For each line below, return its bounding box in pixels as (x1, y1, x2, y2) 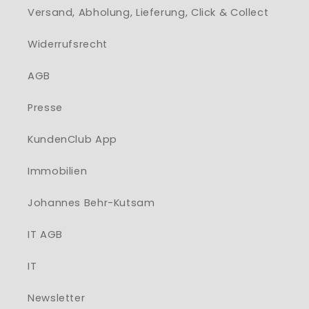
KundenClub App (28, 132, 117, 146)
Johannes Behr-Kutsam (28, 195, 155, 210)
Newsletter (28, 290, 86, 305)
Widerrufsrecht (28, 37, 108, 51)
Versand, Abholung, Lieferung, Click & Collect (28, 5, 269, 19)
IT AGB (28, 227, 63, 241)
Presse (28, 100, 63, 114)
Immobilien (28, 163, 88, 178)
